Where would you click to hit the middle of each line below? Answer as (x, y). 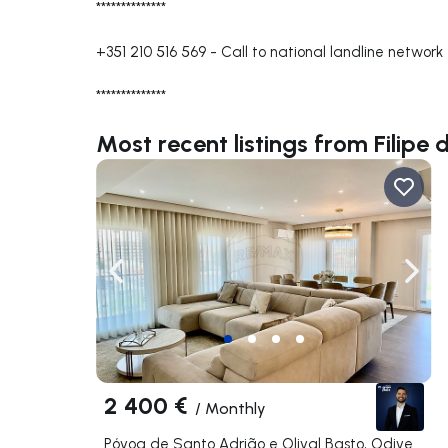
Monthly (235, 408)
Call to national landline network (332, 51)
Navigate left (161, 281)
